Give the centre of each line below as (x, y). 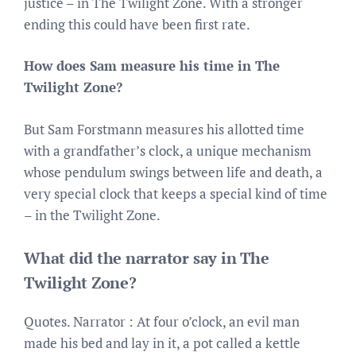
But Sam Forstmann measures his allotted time (164, 129)
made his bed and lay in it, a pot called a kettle (162, 343)
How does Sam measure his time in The (152, 66)
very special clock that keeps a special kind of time (176, 193)
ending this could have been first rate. (137, 24)
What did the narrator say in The (147, 258)
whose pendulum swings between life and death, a (173, 172)
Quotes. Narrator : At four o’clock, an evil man (162, 321)
